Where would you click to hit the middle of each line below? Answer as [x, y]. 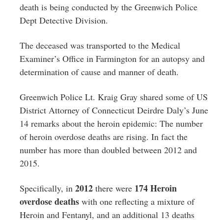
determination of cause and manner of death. [99, 71]
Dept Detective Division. [64, 20]
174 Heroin [156, 188]
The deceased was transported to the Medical [100, 45]
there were [114, 188]
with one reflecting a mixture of [137, 201]
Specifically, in [47, 188]
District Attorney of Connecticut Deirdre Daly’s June [114, 110]
